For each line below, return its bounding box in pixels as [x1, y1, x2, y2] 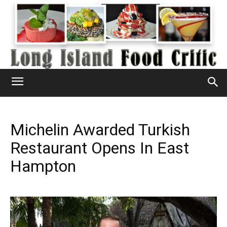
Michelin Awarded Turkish [10, 120, 190, 139]
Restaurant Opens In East [10, 138, 189, 158]
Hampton [10, 156, 76, 176]
